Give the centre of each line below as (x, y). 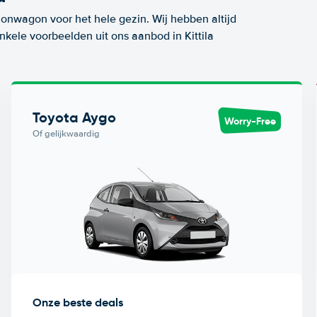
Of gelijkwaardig (66, 134)
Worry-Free (250, 121)
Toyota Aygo (74, 117)
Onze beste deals (77, 302)
